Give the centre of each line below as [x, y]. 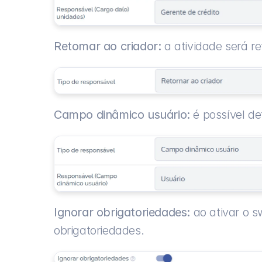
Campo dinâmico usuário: [122, 115]
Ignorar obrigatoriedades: [122, 213]
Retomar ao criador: [108, 46]
